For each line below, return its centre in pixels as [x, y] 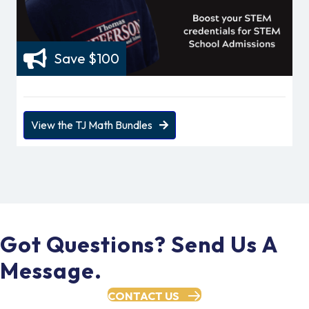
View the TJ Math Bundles [92, 124]
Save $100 [87, 59]
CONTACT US [143, 296]
